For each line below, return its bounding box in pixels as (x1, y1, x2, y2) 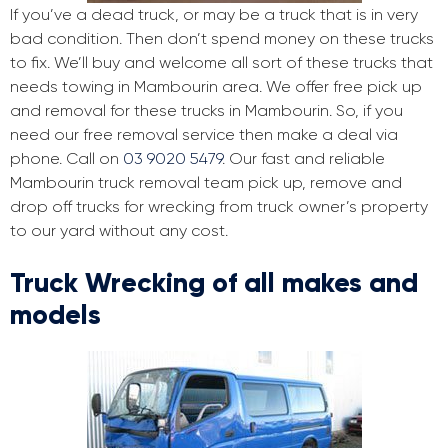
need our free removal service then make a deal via (10, 125, 398, 145)
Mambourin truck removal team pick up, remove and (10, 173, 402, 193)
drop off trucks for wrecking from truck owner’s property (10, 197, 428, 217)
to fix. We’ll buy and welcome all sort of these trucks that (10, 53, 433, 73)
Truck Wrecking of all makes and (10, 266, 418, 300)
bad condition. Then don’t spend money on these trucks (10, 29, 434, 49)
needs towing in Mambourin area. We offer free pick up (10, 77, 422, 97)
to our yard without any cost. (10, 221, 228, 241)
